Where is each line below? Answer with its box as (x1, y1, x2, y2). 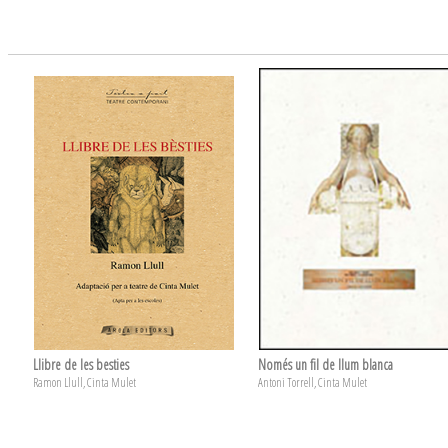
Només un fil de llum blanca (258, 355, 393, 374)
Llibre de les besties (33, 355, 129, 374)
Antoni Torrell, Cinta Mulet (258, 374, 367, 391)
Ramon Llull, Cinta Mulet (33, 374, 136, 391)
